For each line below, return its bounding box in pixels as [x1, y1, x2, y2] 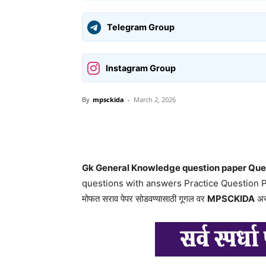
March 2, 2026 [134, 95, 176, 104]
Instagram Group [106, 63, 176, 73]
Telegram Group [107, 22, 175, 32]
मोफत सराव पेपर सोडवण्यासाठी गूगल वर [82, 193, 207, 204]
